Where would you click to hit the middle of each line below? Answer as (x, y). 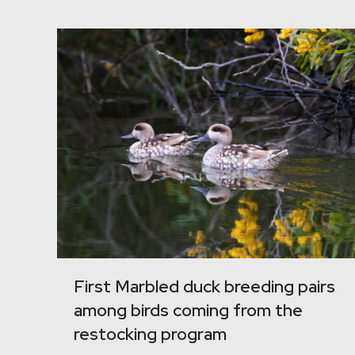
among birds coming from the (188, 310)
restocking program (150, 334)
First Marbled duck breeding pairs (204, 286)
